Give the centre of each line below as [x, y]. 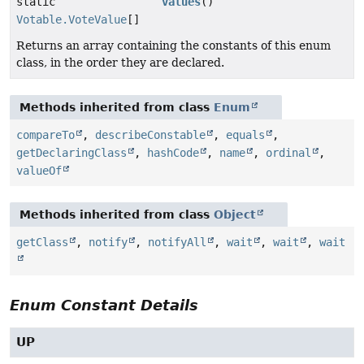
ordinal [288, 153]
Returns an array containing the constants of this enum [173, 46]
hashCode [173, 153]
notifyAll [177, 243]
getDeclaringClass [71, 153]
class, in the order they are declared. [120, 63]
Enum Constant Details [104, 305]
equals [245, 135]
